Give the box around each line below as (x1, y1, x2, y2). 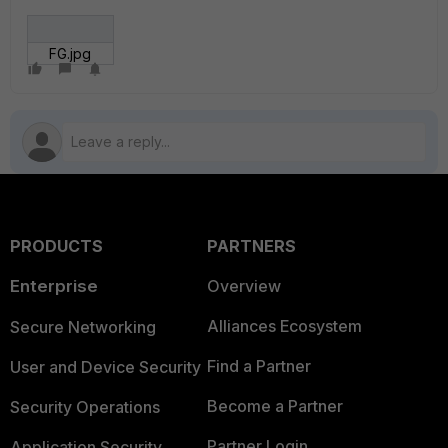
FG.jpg (49, 44, 92, 62)
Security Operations (10, 396, 160, 417)
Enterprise (10, 275, 98, 296)
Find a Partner (206, 355, 311, 376)
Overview (206, 275, 281, 296)
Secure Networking (10, 316, 156, 337)
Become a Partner (206, 395, 343, 416)
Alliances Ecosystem (206, 315, 362, 336)
